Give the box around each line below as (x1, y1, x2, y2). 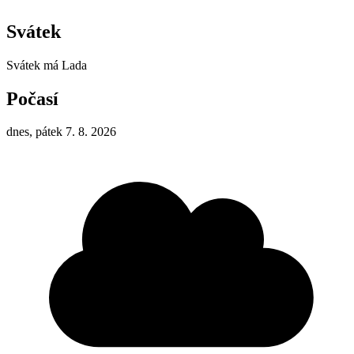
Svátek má (6, 58, 62, 72)
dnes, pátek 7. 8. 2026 (6, 125, 116, 139)
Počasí (6, 88, 58, 109)
